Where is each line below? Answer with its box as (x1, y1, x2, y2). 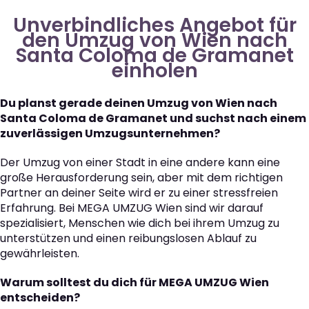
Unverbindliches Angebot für (12, 12, 297, 39)
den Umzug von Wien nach (21, 27, 288, 54)
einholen (111, 57, 198, 85)
